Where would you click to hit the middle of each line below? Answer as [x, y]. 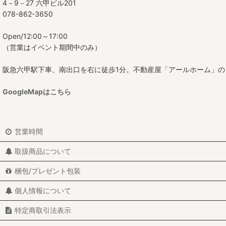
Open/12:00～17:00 [35, 36]
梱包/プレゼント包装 [48, 171]
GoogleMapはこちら [37, 92]
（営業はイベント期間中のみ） [52, 47]
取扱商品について [43, 151]
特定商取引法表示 [43, 210]
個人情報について [43, 190]
